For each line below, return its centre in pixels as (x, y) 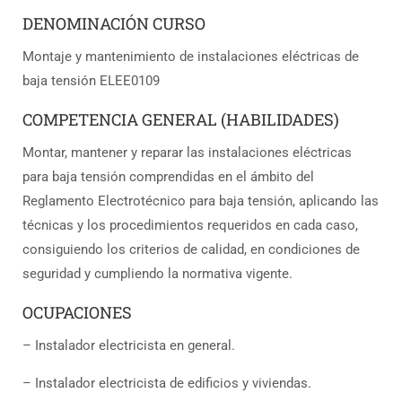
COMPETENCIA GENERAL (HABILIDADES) (181, 120)
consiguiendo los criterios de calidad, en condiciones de (191, 250)
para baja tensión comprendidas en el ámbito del (168, 177)
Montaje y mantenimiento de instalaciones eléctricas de (191, 57)
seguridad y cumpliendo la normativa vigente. (157, 274)
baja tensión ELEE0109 (91, 81)
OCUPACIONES (77, 313)
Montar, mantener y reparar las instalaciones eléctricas (187, 153)
